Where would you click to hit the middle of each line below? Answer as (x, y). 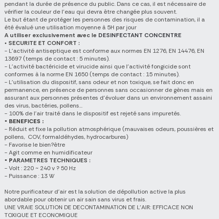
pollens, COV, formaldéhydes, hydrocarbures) (66, 137)
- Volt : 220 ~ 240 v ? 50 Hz (40, 168)
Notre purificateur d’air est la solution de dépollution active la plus (95, 192)
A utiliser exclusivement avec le (51, 35)
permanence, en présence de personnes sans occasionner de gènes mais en (109, 90)
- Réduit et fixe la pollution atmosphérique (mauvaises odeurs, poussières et (109, 129)
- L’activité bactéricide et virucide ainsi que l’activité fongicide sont (98, 67)
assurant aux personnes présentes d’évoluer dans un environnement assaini (108, 98)
